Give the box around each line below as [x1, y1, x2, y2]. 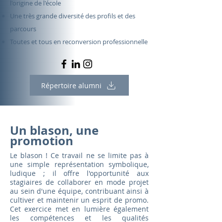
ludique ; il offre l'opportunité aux [10, 168, 149, 178]
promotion [10, 132, 73, 149]
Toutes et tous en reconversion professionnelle [10, 37, 148, 46]
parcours [10, 24, 36, 33]
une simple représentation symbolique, [10, 160, 149, 169]
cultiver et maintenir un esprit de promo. [10, 195, 149, 205]
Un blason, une [10, 122, 99, 139]
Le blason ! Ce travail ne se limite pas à [10, 151, 149, 160]
